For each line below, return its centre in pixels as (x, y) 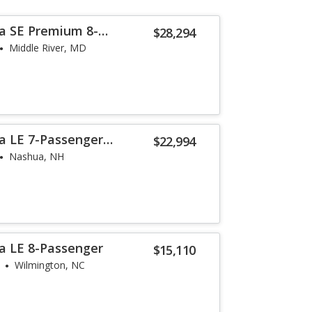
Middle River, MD (48, 48)
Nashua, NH (37, 156)
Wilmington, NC (50, 265)
